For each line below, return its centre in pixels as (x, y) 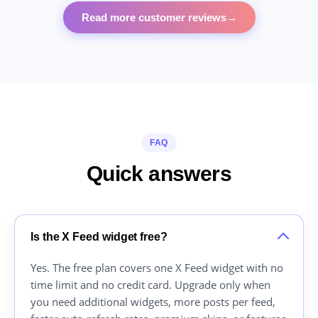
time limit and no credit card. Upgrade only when (150, 285)
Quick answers (159, 174)
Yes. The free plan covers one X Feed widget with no (157, 268)
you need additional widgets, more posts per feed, (153, 302)
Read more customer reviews (154, 18)
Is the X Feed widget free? (99, 237)
